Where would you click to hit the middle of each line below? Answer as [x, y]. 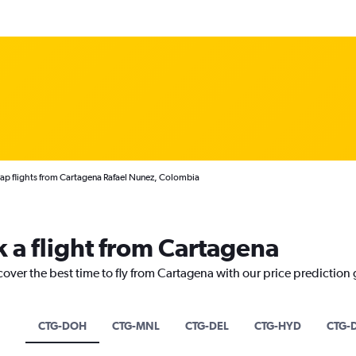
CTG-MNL [135, 326]
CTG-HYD [277, 326]
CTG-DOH [62, 326]
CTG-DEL [207, 326]
